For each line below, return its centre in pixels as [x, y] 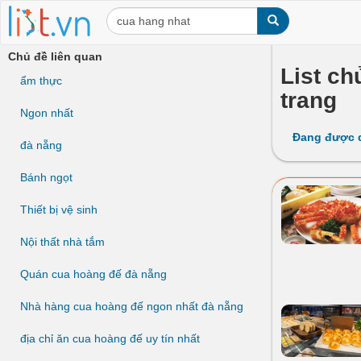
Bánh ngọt [46, 177]
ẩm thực [41, 81]
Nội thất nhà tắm [62, 242]
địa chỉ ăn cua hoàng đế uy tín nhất [110, 338]
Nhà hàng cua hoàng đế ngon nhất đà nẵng [132, 306]
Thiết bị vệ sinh [59, 210]
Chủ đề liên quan [55, 56]
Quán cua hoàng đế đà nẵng [93, 274]
